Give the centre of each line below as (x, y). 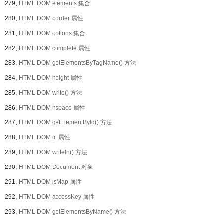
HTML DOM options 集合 (52, 33)
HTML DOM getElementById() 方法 (65, 122)
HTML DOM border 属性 (51, 18)
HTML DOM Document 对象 (56, 167)
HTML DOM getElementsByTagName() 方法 (78, 63)
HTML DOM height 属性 (51, 78)
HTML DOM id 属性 (45, 137)
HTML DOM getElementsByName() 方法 (73, 212)
